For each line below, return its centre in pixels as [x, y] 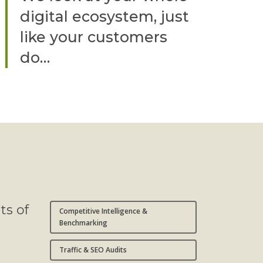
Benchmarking [83, 223]
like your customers [94, 37]
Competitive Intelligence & [103, 211]
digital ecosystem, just [105, 16]
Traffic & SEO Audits [93, 250]
